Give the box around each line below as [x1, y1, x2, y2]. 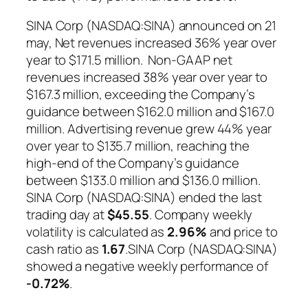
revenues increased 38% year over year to [26, 68, 267, 87]
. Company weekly [148, 206, 253, 224]
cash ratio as [26, 240, 102, 258]
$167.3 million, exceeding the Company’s [26, 85, 256, 104]
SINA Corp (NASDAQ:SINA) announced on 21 [26, 16, 277, 35]
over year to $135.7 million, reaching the [26, 137, 250, 155]
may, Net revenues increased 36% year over [26, 34, 276, 52]
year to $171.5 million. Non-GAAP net [26, 51, 233, 69]
